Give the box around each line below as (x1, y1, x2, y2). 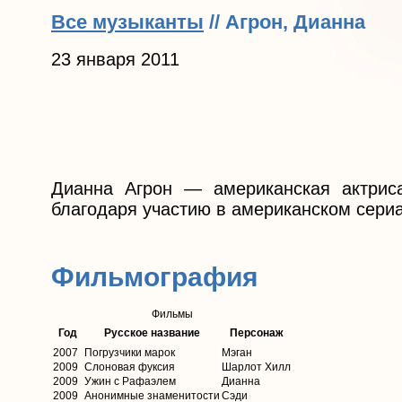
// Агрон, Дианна (204, 10, 365, 33)
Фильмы (151, 308, 193, 321)
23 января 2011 (51, 49, 179, 70)
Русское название (104, 327, 200, 340)
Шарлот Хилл (222, 361, 291, 374)
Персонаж (229, 327, 284, 340)
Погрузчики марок (84, 346, 175, 360)
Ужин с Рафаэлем (84, 375, 176, 389)
